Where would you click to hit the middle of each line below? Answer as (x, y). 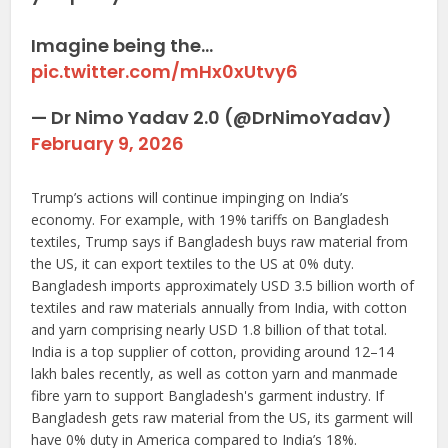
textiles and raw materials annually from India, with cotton (219, 307)
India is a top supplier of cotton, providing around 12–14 (213, 351)
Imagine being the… (122, 45)
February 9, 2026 (108, 143)
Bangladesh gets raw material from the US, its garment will (222, 417)
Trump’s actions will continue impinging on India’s (190, 197)
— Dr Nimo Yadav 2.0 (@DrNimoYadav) (212, 117)
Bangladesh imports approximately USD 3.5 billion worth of (223, 285)
